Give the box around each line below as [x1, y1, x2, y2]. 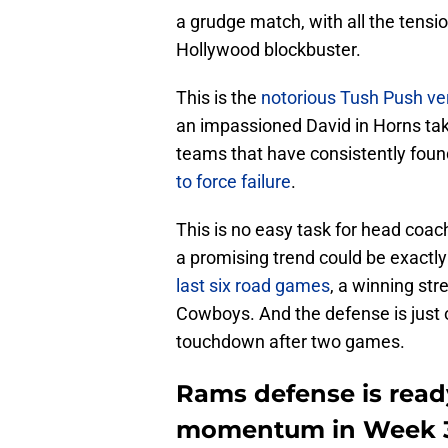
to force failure [176, 171, 291, 193]
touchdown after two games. [176, 331, 405, 353]
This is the [176, 87, 257, 109]
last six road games [176, 275, 330, 297]
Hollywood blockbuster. [176, 39, 361, 61]
